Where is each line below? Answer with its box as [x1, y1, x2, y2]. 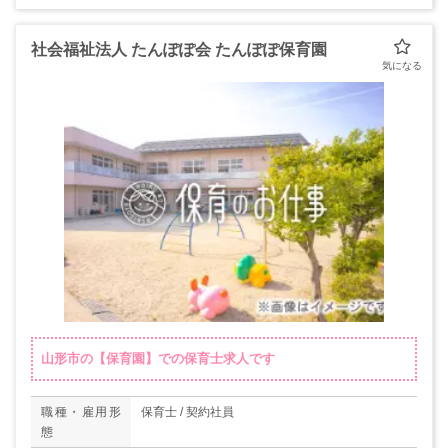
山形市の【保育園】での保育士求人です [41, 351, 275, 366]
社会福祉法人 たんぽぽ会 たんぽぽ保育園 [31, 41, 327, 58]
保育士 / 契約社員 [141, 405, 234, 419]
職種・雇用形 [41, 405, 121, 419]
